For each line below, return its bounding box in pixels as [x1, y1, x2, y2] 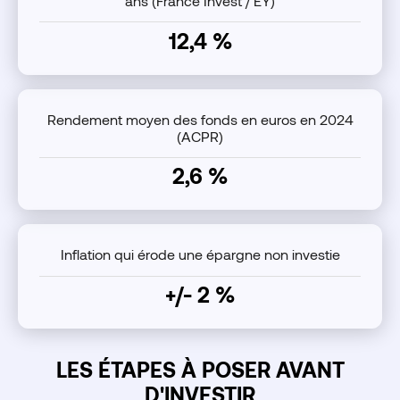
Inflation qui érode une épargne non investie [60, 246, 340, 263]
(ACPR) [177, 127, 223, 145]
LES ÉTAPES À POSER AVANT [55, 356, 345, 383]
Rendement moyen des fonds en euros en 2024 [46, 110, 354, 128]
